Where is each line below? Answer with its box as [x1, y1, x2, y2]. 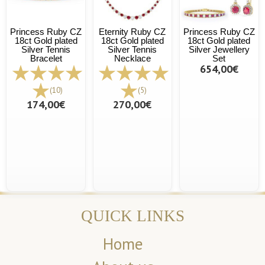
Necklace [114, 53, 151, 64]
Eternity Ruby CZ [99, 27, 166, 37]
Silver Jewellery [188, 44, 250, 55]
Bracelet [30, 53, 62, 64]
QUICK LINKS [80, 207, 185, 225]
